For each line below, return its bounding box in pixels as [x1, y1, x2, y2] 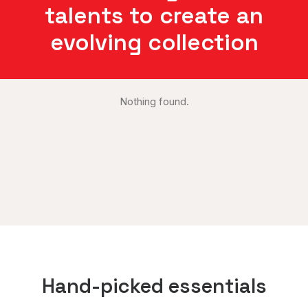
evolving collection [49, 27, 258, 57]
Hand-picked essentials [41, 273, 267, 298]
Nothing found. [119, 95, 189, 108]
